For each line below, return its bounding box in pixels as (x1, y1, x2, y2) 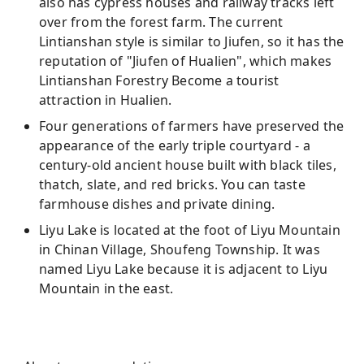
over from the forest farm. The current (39, 13, 284, 31)
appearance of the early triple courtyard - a (39, 136, 310, 154)
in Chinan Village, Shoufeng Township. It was (39, 240, 320, 258)
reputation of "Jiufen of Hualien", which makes (39, 52, 332, 70)
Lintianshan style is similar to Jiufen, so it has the (39, 32, 344, 50)
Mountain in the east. (39, 279, 174, 297)
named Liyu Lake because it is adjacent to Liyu (39, 260, 328, 278)
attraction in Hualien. (39, 91, 172, 109)
